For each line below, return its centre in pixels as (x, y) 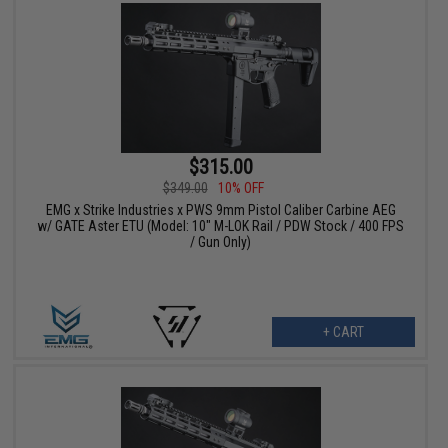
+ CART (343, 332)
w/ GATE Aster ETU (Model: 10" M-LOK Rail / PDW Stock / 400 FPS (221, 226)
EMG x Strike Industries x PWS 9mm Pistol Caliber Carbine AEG (220, 210)
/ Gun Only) (221, 242)
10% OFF (240, 188)
